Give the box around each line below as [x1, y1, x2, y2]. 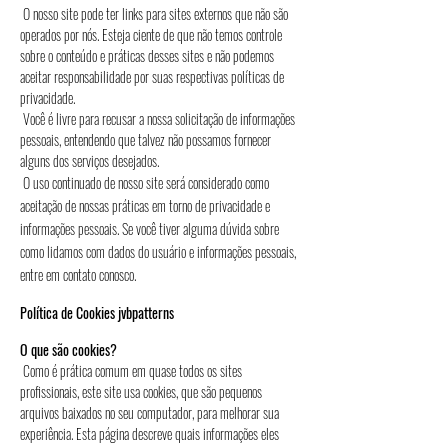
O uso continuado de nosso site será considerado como [20, 172, 269, 193]
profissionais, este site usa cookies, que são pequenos [20, 381, 262, 402]
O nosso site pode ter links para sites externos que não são [20, 3, 288, 24]
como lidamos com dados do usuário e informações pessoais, [20, 241, 296, 262]
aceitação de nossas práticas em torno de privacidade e [20, 195, 270, 216]
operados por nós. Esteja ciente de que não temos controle [20, 24, 282, 45]
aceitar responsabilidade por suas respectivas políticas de [20, 66, 284, 87]
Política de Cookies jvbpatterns [20, 302, 198, 323]
